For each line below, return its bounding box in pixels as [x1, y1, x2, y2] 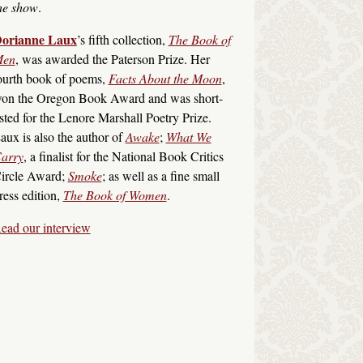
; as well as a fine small [101, 166, 220, 184]
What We [165, 127, 211, 145]
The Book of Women [62, 186, 167, 203]
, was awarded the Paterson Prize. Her [15, 49, 210, 67]
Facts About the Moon [108, 69, 222, 87]
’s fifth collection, [76, 30, 169, 48]
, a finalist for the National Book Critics [23, 147, 224, 164]
